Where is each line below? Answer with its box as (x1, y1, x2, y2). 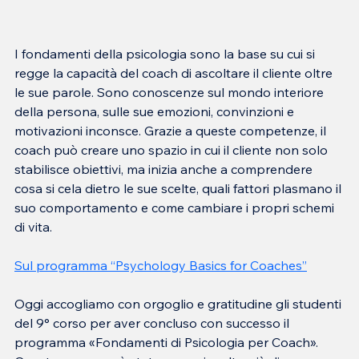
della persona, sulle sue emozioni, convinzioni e (14, 103, 297, 119)
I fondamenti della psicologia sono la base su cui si (14, 45, 318, 62)
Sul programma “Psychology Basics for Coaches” (14, 256, 307, 273)
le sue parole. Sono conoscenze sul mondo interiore (14, 83, 327, 100)
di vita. (14, 218, 52, 235)
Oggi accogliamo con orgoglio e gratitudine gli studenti (14, 295, 345, 312)
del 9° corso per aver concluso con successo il (14, 314, 292, 331)
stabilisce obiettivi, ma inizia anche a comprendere (14, 160, 316, 177)
